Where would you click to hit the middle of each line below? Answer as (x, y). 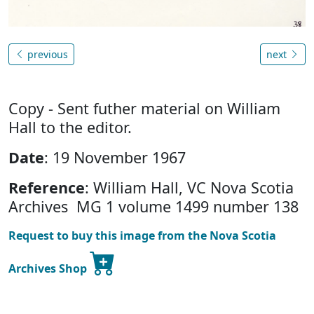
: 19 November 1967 (115, 157)
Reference (47, 187)
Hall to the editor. (70, 127)
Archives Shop (49, 268)
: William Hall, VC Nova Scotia (189, 187)
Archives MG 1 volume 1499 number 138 (153, 206)
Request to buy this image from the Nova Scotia (142, 235)
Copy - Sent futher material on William (144, 108)
